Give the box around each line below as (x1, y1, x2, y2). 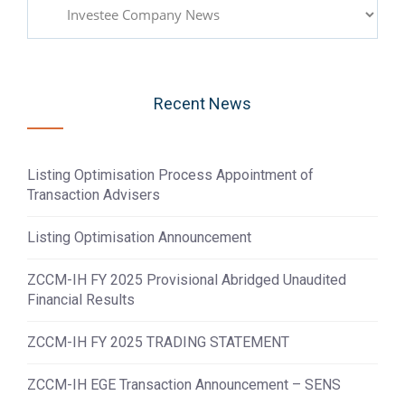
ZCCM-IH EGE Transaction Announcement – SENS (27, 376, 341, 394)
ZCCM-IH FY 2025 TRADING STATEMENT (27, 334, 289, 352)
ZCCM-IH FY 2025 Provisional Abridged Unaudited (27, 271, 346, 289)
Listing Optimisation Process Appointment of (27, 166, 314, 184)
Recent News (154, 94, 251, 114)
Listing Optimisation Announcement (27, 229, 255, 247)
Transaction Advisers (27, 186, 160, 204)
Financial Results (27, 291, 135, 309)
